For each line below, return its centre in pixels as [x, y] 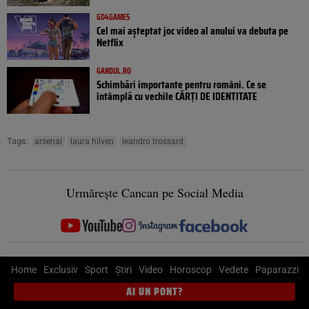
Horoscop [190, 270]
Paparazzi [277, 270]
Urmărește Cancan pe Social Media [154, 193]
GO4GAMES [113, 17]
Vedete [233, 270]
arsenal [48, 142]
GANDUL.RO [114, 71]
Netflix [110, 43]
